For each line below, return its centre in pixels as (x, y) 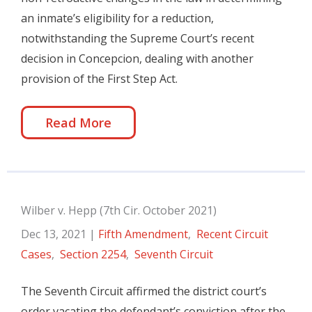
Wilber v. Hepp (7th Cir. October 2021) (119, 210)
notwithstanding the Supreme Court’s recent (138, 38)
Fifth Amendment (143, 234)
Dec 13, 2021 (55, 234)
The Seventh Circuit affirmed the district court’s (144, 291)
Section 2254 (93, 254)
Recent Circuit (232, 234)
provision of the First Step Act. (99, 79)
